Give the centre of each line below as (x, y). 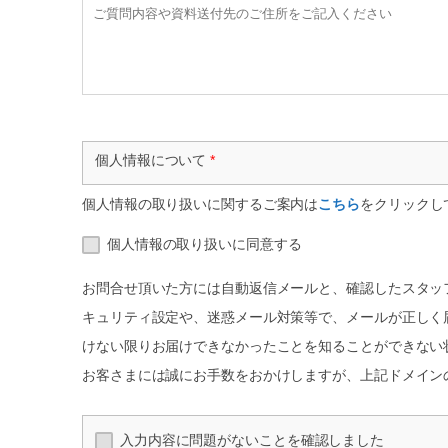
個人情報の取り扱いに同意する (204, 244)
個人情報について (153, 160)
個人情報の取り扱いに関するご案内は (200, 204)
